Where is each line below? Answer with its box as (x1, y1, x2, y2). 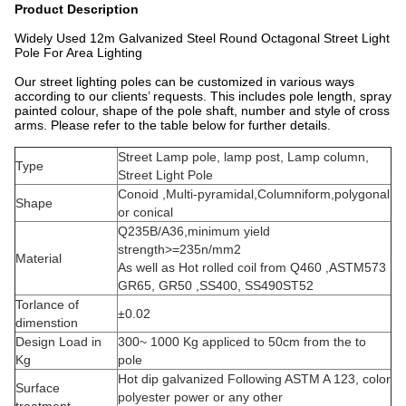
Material (15, 251, 62, 266)
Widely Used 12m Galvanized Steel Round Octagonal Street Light (14, 31, 390, 45)
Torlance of (15, 297, 79, 312)
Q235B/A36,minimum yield (118, 224, 270, 238)
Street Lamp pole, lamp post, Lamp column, (118, 150, 369, 164)
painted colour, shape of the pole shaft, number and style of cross (14, 103, 390, 118)
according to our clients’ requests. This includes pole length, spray (14, 89, 391, 103)
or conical (118, 205, 173, 219)
